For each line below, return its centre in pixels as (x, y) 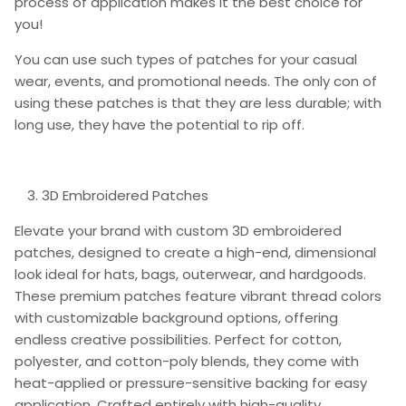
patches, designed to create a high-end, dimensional (195, 252)
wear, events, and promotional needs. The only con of (196, 81)
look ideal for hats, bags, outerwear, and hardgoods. (190, 274)
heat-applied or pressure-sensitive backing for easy (191, 382)
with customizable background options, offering (176, 317)
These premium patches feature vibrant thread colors (198, 295)
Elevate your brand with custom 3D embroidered (178, 230)
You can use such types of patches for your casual (186, 59)
